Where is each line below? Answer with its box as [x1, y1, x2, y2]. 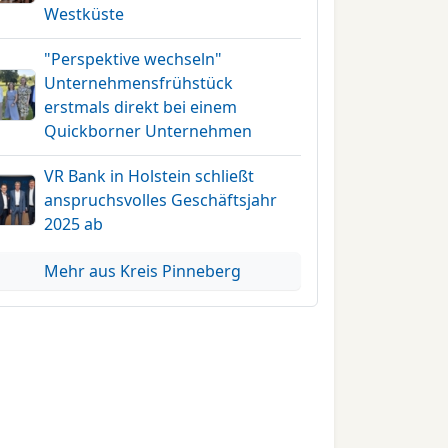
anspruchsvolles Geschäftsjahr [44, 189, 278, 211]
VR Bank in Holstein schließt [44, 165, 255, 187]
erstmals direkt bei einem [44, 96, 238, 118]
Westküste [44, 3, 125, 25]
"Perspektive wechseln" [44, 48, 223, 70]
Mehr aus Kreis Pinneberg [44, 260, 242, 282]
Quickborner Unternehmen [44, 120, 253, 142]
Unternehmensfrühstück [44, 72, 234, 94]
